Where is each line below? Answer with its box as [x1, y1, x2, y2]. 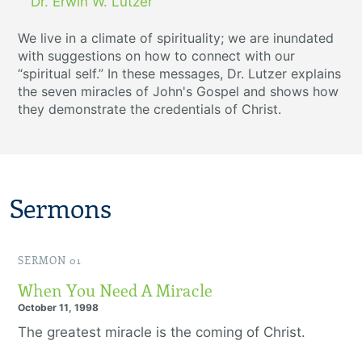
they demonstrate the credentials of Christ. [18, 101, 281, 117]
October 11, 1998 [18, 301, 99, 314]
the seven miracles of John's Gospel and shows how [18, 83, 339, 99]
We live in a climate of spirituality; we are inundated [18, 30, 334, 46]
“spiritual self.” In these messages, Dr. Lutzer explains [18, 65, 341, 82]
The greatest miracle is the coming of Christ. [18, 324, 309, 340]
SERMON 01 [18, 255, 82, 267]
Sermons [10, 194, 112, 225]
